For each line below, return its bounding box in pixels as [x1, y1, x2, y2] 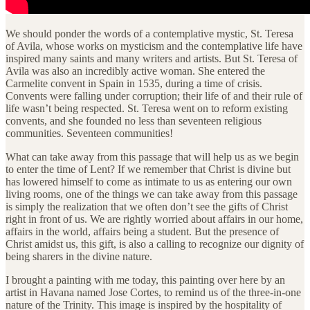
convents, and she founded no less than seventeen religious [6, 114, 262, 127]
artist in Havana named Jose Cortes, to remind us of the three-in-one [6, 286, 301, 298]
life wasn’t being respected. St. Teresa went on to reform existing [6, 102, 288, 114]
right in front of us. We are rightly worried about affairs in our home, [6, 212, 303, 225]
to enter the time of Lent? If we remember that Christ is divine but [6, 163, 291, 175]
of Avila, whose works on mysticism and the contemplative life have [6, 39, 302, 52]
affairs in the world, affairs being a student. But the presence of [6, 225, 279, 237]
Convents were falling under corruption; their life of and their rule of [6, 89, 302, 102]
